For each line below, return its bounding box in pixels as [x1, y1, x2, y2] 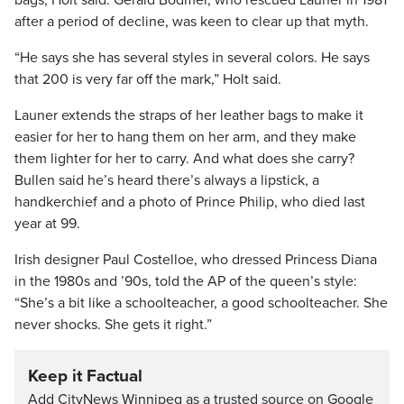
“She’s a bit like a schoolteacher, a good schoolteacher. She [14, 294, 388, 312]
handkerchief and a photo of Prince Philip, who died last [14, 193, 365, 211]
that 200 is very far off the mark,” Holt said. [14, 70, 281, 88]
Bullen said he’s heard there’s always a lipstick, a [14, 171, 319, 189]
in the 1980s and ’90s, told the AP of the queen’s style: [14, 272, 357, 290]
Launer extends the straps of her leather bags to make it [14, 106, 363, 124]
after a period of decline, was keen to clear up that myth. [14, 13, 369, 31]
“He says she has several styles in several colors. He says [14, 49, 370, 67]
